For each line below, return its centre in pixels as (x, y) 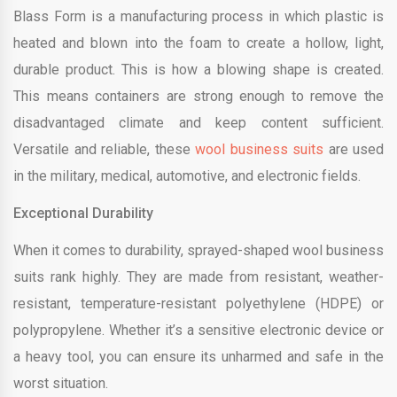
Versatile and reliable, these (104, 149)
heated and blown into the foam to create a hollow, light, (198, 43)
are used (354, 149)
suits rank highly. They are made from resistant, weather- (198, 276)
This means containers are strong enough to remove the (198, 96)
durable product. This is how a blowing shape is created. (198, 69)
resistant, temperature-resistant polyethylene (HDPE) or (198, 303)
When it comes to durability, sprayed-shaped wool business (198, 250)
